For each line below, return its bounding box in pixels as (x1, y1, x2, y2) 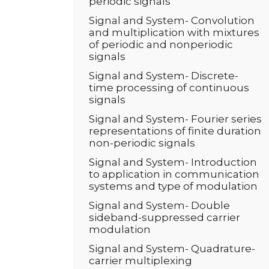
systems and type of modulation (89, 180, 258, 192)
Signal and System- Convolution (89, 14, 255, 26)
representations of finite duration (89, 125, 261, 137)
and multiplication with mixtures (89, 26, 259, 38)
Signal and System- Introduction (89, 156, 257, 168)
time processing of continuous (89, 82, 249, 94)
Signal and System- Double (89, 199, 230, 211)
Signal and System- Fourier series (89, 113, 262, 125)
